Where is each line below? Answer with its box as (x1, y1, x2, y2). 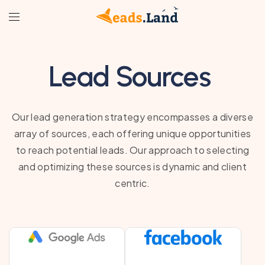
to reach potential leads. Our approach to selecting (15, 144, 250, 156)
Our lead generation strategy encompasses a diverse (11, 111, 253, 123)
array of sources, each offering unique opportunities (14, 127, 251, 140)
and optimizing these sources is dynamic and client (18, 160, 247, 173)
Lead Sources (49, 59, 211, 93)
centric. (115, 177, 150, 189)
